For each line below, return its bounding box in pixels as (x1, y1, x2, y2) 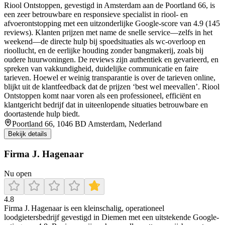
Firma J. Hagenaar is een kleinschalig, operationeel (4, 203, 164, 212)
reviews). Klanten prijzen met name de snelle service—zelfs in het (4, 28, 212, 37)
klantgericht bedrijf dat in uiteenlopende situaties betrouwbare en (4, 100, 208, 109)
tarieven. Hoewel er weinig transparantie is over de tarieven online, (4, 73, 215, 82)
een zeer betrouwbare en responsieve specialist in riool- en (4, 10, 188, 19)
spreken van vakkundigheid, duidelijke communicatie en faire (4, 64, 198, 73)
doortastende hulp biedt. (4, 109, 80, 119)
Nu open (4, 169, 32, 178)
